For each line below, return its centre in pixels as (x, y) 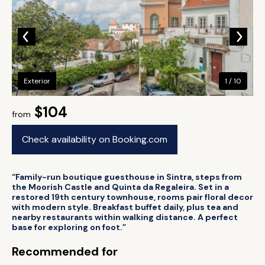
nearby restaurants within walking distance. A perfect (125, 217)
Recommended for (65, 251)
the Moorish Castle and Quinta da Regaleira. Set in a (120, 187)
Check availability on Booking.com (95, 139)
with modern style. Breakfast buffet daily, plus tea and (125, 207)
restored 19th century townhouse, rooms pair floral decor (132, 197)
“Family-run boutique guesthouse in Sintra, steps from (127, 177)
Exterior (37, 81)
